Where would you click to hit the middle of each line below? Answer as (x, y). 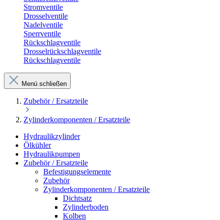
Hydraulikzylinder (52, 136)
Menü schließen (44, 84)
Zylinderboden (86, 207)
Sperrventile (42, 34)
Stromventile (43, 7)
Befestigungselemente (77, 172)
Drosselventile (46, 16)
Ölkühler (37, 145)
